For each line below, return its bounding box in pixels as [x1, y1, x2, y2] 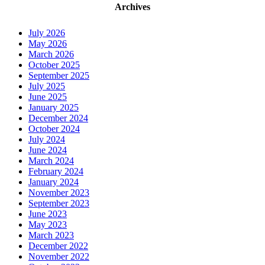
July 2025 [28, 80, 65, 91]
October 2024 [28, 123, 80, 134]
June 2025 [28, 91, 67, 102]
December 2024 [28, 112, 88, 123]
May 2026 [28, 38, 67, 49]
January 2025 [28, 102, 79, 112]
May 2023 [28, 219, 67, 230]
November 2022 [28, 251, 89, 261]
